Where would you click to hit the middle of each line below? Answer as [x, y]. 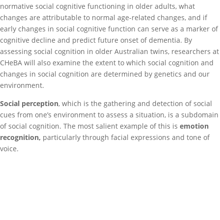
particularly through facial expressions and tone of [125, 137]
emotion [194, 126]
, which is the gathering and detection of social [135, 103]
